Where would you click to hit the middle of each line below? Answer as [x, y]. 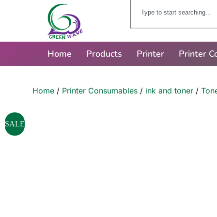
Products [104, 54]
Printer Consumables [100, 91]
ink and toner [170, 91]
